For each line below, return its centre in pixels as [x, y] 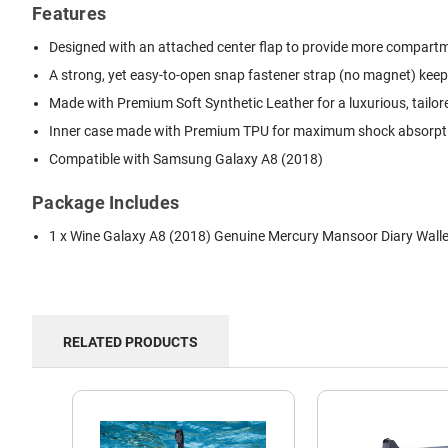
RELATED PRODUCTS [130, 341]
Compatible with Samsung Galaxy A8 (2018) [186, 158]
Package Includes [105, 203]
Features [69, 13]
